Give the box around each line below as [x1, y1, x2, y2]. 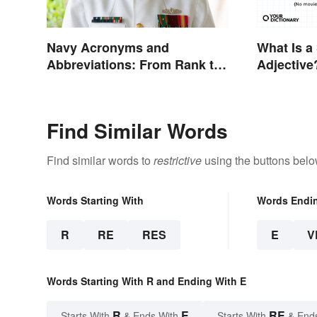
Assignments [47, 72, 127, 91]
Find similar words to [47, 152, 154, 169]
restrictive [154, 152, 202, 169]
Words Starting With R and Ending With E [47, 274, 246, 289]
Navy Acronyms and [47, 38, 169, 57]
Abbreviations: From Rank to [47, 55, 221, 74]
